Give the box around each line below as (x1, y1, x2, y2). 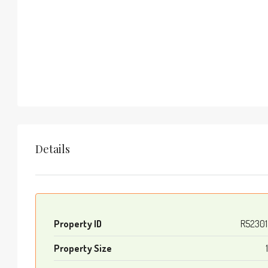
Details (35, 142, 70, 157)
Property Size (54, 242, 112, 254)
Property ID (54, 217, 102, 230)
